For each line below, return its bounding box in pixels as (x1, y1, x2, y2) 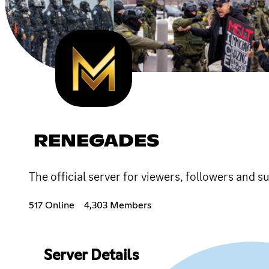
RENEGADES (34, 133, 160, 150)
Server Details (43, 248, 139, 263)
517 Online (29, 200, 74, 210)
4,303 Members (84, 200, 151, 210)
